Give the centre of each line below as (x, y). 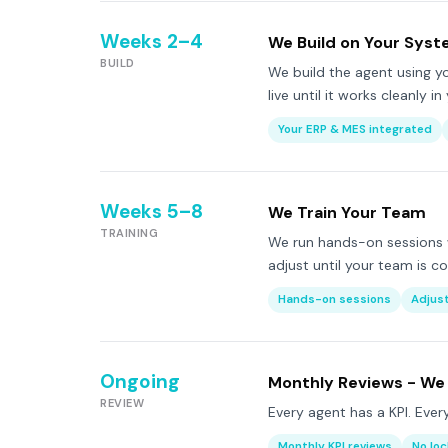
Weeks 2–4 (151, 41)
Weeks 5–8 (151, 211)
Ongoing (140, 381)
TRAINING (129, 233)
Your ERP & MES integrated (355, 129)
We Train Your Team (347, 212)
